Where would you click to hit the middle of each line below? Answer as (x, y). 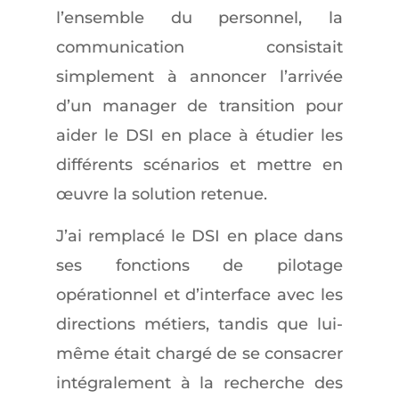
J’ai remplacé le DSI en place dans (199, 236)
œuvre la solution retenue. (161, 194)
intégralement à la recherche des (199, 383)
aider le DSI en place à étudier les (199, 135)
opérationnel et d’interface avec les (199, 295)
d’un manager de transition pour (199, 106)
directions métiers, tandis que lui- (199, 324)
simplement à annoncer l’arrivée (199, 77)
